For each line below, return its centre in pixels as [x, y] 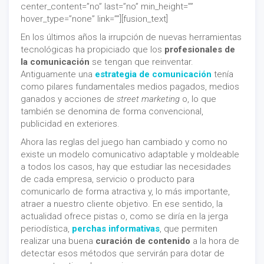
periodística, [45, 228]
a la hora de [215, 241]
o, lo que [198, 99]
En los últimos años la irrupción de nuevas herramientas [131, 37]
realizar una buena [58, 241]
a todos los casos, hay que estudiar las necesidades [126, 166]
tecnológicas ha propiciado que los [93, 49]
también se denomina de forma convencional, [112, 111]
